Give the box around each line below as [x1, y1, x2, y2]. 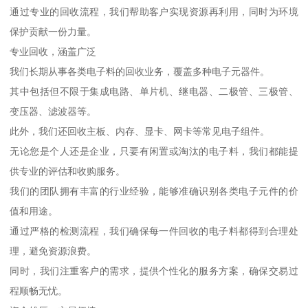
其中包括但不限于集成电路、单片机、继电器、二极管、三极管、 [10, 86, 298, 98]
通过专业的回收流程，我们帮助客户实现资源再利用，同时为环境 [10, 6, 298, 18]
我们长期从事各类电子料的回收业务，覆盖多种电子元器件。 [10, 66, 270, 78]
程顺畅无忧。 [10, 285, 68, 297]
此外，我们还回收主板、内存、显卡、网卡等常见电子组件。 [10, 126, 270, 137]
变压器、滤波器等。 [10, 106, 97, 118]
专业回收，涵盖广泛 [10, 46, 97, 58]
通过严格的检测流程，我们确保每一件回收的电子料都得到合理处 [10, 225, 298, 237]
